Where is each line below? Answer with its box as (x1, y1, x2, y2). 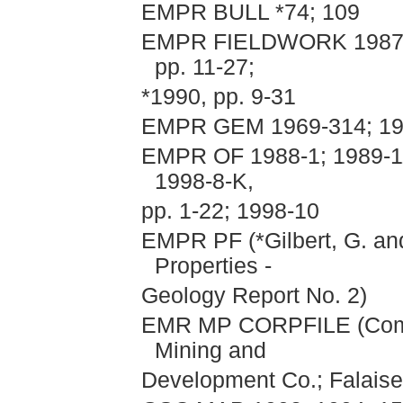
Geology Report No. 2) (141, 283, 367, 308)
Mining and (155, 338, 266, 363)
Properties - (155, 254, 272, 278)
